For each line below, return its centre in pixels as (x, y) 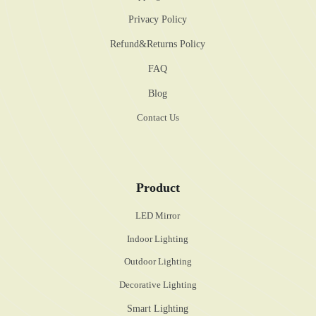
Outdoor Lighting (158, 262)
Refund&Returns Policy (158, 44)
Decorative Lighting (158, 284)
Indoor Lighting (158, 238)
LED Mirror (158, 216)
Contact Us (158, 117)
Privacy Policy (158, 20)
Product (158, 187)
